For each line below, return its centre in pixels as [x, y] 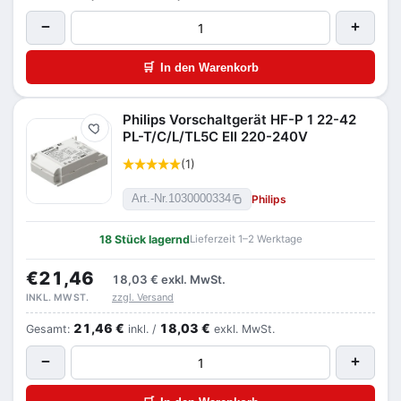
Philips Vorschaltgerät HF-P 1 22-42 [239, 119]
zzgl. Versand [143, 297]
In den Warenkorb [209, 67]
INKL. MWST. [58, 298]
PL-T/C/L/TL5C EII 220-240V [215, 137]
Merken [111, 133]
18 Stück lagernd [144, 239]
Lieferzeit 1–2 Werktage [246, 239]
